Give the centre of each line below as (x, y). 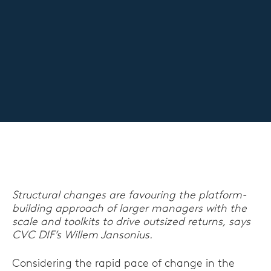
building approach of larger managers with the (129, 208)
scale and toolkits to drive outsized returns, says (131, 221)
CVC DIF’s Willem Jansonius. (82, 235)
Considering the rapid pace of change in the (123, 263)
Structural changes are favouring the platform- (129, 195)
